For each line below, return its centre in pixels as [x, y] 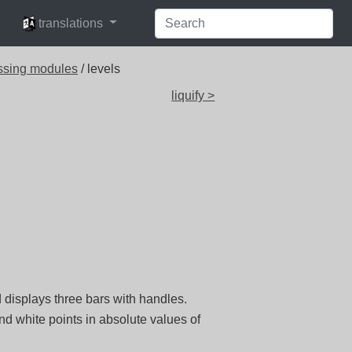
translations [71, 23]
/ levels [99, 69]
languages [45, 16]
